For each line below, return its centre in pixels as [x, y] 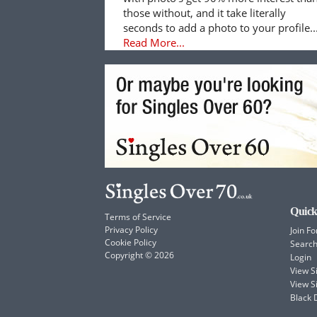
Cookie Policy [131, 242]
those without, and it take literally [205, 12]
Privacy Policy [131, 229]
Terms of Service [138, 217]
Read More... [154, 42]
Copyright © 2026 [139, 255]
